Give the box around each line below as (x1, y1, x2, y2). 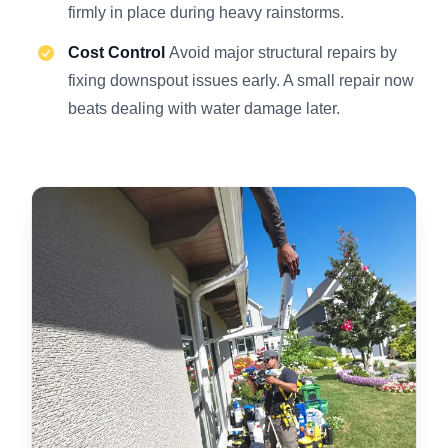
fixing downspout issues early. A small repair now (68, 71, 414, 89)
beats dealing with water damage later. (68, 99, 340, 117)
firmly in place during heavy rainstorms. (68, 3, 344, 21)
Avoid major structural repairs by (169, 43, 397, 61)
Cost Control (68, 43, 169, 61)
